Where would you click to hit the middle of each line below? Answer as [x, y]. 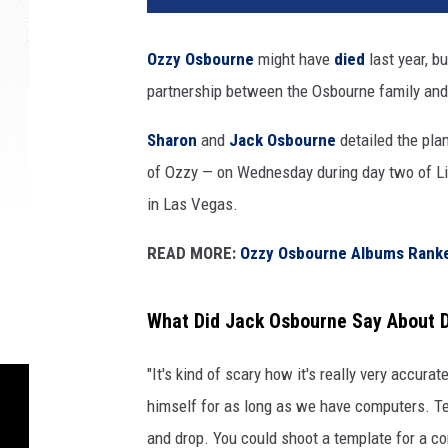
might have [294, 59]
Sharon [172, 140]
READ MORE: [191, 253]
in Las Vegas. [192, 204]
